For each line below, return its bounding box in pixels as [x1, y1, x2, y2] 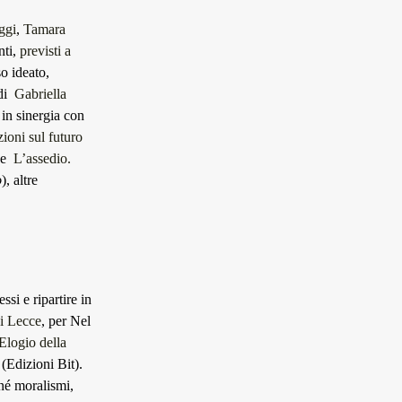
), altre [2, 172, 38, 188]
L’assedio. [13, 151, 71, 166]
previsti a [20, 43, 71, 58]
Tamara [23, 22, 66, 37]
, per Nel [41, 313, 91, 328]
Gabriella [14, 86, 66, 101]
